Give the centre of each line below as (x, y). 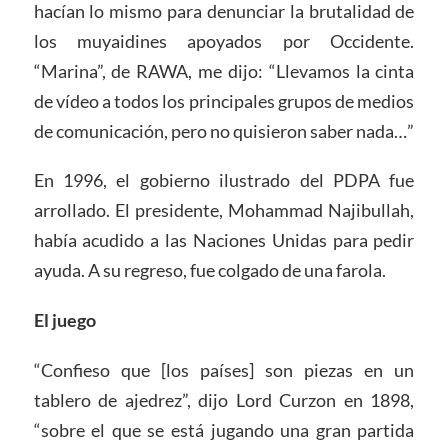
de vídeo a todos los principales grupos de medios (224, 100)
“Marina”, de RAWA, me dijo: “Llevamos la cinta (224, 70)
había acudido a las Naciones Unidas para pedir (224, 240)
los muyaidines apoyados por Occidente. (224, 40)
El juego (64, 320)
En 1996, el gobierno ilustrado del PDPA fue (224, 180)
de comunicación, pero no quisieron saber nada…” (223, 130)
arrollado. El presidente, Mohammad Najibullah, (224, 210)
